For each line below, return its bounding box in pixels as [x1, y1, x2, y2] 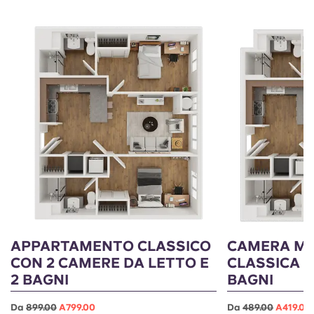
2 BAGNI [11, 271, 69, 289]
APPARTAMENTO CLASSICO [11, 238, 211, 255]
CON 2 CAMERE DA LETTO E [11, 254, 209, 272]
